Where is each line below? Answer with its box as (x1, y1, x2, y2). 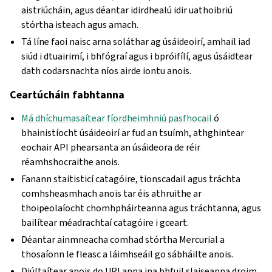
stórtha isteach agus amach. (21, 18, 139, 31)
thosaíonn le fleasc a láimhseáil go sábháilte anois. (21, 248, 234, 260)
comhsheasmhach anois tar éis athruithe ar (21, 187, 202, 200)
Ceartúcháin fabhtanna (10, 87, 124, 102)
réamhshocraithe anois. (21, 155, 120, 168)
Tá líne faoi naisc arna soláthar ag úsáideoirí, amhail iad (21, 35, 251, 48)
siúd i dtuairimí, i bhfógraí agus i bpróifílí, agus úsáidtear (21, 50, 253, 63)
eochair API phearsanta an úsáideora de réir (21, 141, 201, 154)
